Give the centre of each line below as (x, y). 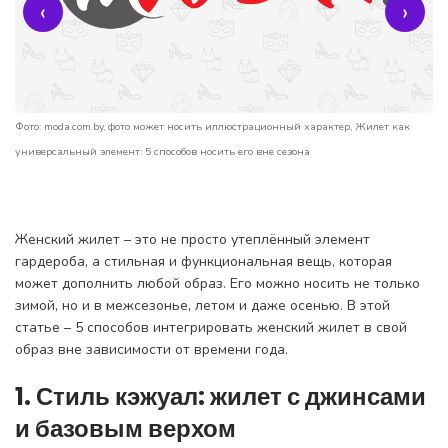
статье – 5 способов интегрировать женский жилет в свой (211, 327)
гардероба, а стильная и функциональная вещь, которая (203, 261)
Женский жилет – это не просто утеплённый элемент (192, 239)
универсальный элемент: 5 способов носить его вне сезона (162, 151)
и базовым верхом (125, 428)
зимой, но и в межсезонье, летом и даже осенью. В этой (202, 305)
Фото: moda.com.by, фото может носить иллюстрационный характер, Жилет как (212, 126)
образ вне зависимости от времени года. (151, 349)
